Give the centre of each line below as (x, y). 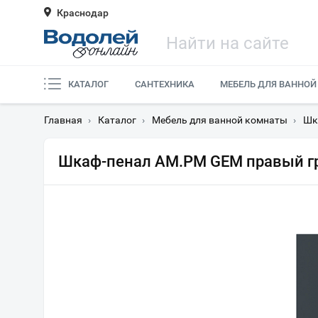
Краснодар (83, 13)
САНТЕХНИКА (164, 84)
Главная (63, 120)
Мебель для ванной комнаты (220, 120)
